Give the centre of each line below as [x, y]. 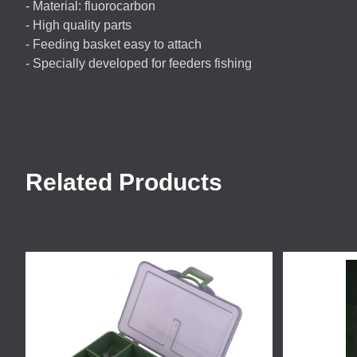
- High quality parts [78, 25]
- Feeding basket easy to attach [114, 44]
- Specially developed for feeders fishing [139, 63]
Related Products [124, 182]
